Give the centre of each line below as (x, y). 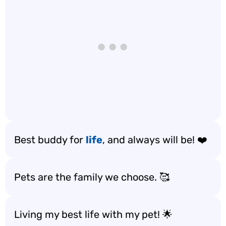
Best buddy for (50, 140)
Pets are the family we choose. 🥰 (92, 177)
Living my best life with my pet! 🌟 (93, 214)
